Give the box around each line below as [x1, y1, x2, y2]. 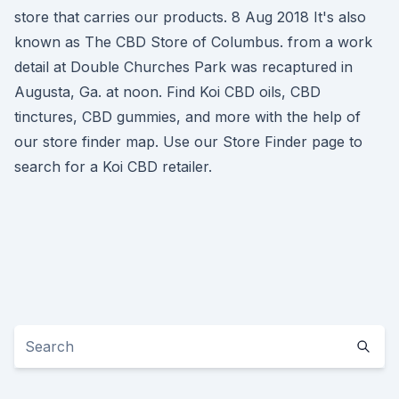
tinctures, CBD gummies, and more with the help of [14, 108, 361, 126]
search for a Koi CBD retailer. [14, 158, 212, 175]
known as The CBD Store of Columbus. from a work [14, 33, 372, 51]
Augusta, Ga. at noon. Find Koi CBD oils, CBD [14, 83, 321, 101]
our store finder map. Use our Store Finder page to [14, 133, 362, 151]
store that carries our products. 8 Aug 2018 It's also [14, 8, 366, 26]
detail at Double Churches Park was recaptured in [14, 58, 353, 76]
